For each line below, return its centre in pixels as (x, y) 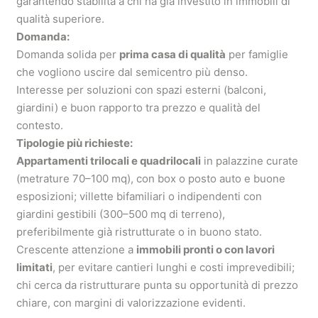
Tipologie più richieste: (75, 143)
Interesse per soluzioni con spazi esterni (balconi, (141, 90)
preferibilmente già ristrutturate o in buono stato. (139, 232)
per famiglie (257, 54)
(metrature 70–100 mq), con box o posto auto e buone (151, 179)
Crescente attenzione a (76, 250)
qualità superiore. (60, 19)
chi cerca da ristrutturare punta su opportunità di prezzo (157, 285)
